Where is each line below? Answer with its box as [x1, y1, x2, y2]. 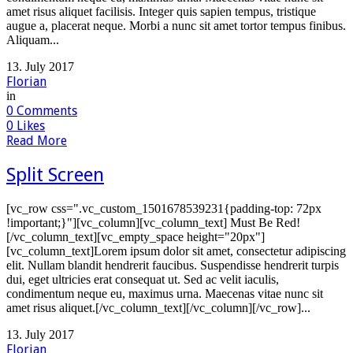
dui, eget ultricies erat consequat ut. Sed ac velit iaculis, [6, 273, 279, 287]
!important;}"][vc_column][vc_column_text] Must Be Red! [6, 216, 300, 230]
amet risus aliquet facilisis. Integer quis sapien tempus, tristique [6, 5, 316, 19]
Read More [6, 133, 67, 149]
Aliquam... [6, 33, 59, 47]
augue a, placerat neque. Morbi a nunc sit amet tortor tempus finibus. [6, 19, 346, 33]
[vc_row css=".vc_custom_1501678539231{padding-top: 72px [6, 202, 321, 216]
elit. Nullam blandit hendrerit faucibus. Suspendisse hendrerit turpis [6, 258, 339, 273]
